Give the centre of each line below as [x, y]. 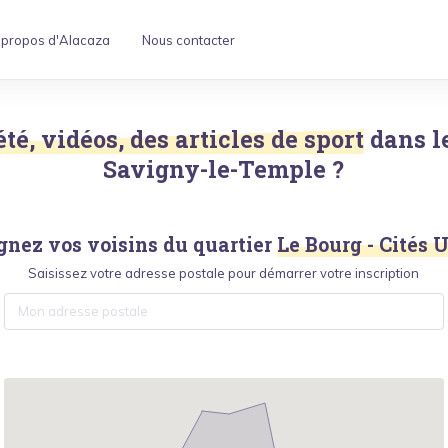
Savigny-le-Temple [215, 169]
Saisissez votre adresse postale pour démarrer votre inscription [224, 273]
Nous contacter [188, 39]
